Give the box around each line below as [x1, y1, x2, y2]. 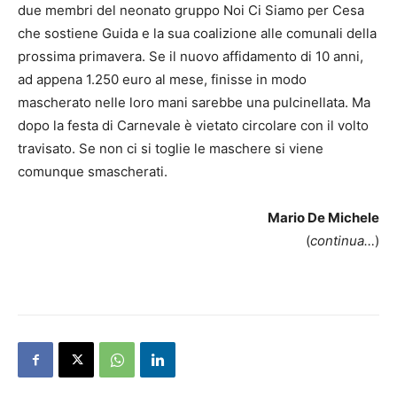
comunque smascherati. [18, 163, 167, 181]
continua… [310, 232, 375, 250]
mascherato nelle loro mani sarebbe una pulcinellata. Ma [18, 94, 370, 112]
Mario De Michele [268, 209, 379, 227]
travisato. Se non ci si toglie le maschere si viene [18, 140, 323, 158]
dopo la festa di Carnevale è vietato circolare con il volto [18, 117, 369, 135]
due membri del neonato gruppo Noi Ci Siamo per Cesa [18, 2, 364, 19]
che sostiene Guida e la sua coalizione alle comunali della [18, 25, 377, 43]
